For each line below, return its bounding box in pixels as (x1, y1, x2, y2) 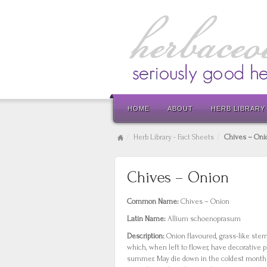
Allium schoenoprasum (167, 215, 241, 223)
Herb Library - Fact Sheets (133, 133, 214, 141)
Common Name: (127, 197, 181, 206)
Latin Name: (127, 215, 167, 223)
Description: (127, 232, 166, 240)
